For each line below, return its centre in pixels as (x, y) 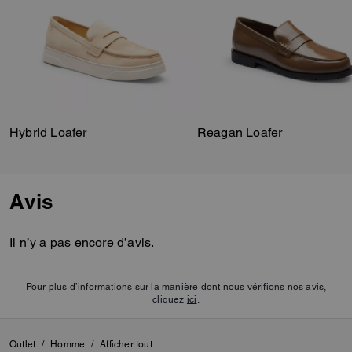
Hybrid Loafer (48, 132)
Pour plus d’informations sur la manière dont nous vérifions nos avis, (176, 286)
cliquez (170, 299)
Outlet (23, 344)
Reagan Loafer (240, 132)
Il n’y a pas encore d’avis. (82, 242)
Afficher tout (126, 344)
